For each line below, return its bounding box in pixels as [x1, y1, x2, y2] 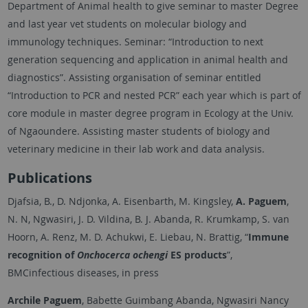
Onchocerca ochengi [76, 248, 168, 262]
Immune [247, 230, 289, 244]
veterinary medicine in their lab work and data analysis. [7, 142, 265, 156]
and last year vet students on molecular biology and [7, 17, 247, 31]
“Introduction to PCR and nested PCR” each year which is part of [7, 89, 301, 102]
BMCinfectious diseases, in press [7, 266, 159, 280]
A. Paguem [235, 195, 287, 208]
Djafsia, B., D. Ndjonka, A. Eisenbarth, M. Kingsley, [7, 195, 236, 208]
